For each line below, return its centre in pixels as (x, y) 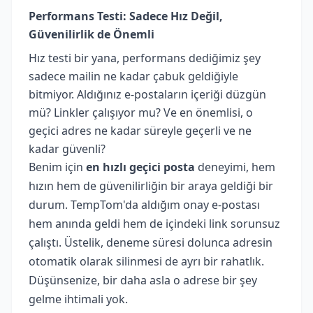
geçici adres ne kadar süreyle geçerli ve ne (140, 130)
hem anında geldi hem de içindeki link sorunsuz (154, 223)
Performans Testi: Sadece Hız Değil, (126, 16)
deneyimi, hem (235, 167)
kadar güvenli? (67, 148)
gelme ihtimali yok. (78, 299)
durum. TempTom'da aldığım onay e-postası (144, 204)
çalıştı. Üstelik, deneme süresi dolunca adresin (151, 242)
